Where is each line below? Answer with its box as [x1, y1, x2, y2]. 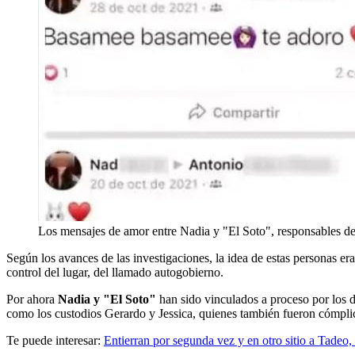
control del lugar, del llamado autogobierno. [6, 265, 223, 280]
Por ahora [6, 292, 58, 307]
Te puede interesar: [6, 334, 104, 348]
